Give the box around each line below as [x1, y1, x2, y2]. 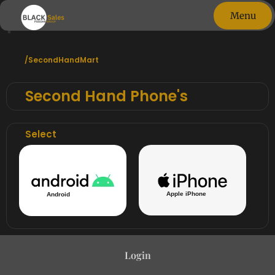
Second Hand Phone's [25, 86, 188, 106]
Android [47, 191, 70, 198]
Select [25, 128, 56, 141]
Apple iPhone [166, 190, 206, 197]
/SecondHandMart [25, 55, 99, 65]
